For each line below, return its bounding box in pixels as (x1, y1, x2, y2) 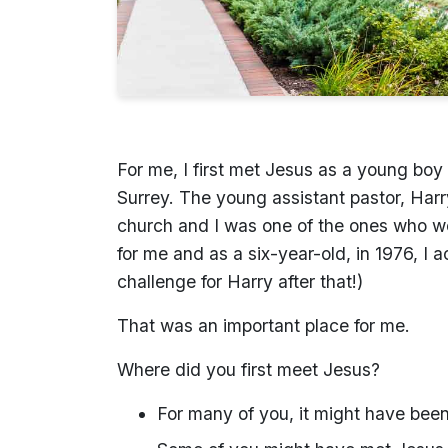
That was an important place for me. (117, 314, 410, 336)
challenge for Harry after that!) (117, 270, 363, 292)
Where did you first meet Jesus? (117, 358, 380, 380)
